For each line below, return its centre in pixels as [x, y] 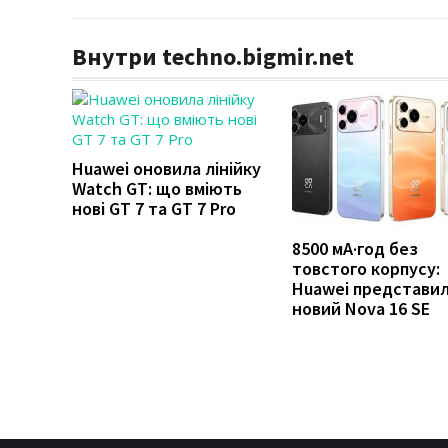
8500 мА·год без [355, 248]
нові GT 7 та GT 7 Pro [154, 208]
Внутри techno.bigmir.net [213, 56]
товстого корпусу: [366, 268]
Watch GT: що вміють [157, 188]
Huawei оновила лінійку [166, 168]
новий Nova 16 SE [361, 308]
